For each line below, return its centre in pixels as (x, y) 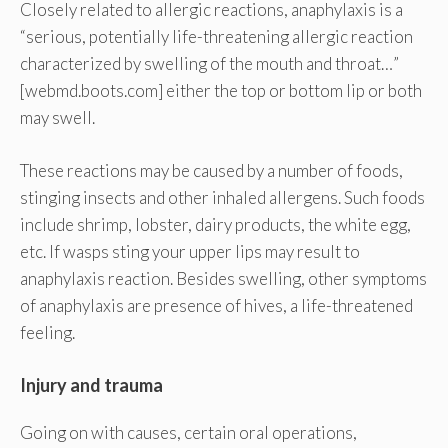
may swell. (57, 118)
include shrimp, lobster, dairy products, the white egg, (215, 224)
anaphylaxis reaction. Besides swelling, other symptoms (223, 278)
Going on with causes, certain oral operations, (188, 433)
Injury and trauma (91, 385)
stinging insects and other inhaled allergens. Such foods (222, 197)
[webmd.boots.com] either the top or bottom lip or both (221, 91)
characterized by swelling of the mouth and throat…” (209, 64)
